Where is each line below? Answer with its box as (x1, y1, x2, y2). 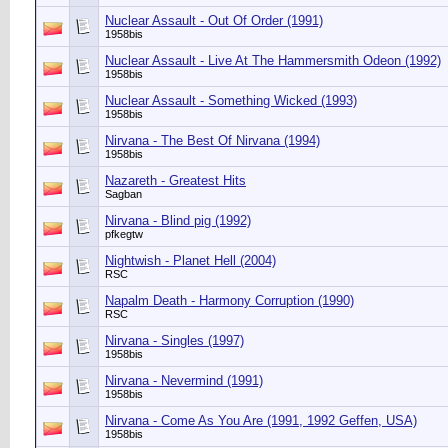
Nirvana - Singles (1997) (105, 333, 244, 348)
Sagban (105, 188, 142, 200)
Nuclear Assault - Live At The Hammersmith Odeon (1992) (105, 53, 441, 68)
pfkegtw (105, 228, 143, 240)
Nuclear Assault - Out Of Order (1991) (105, 13, 323, 28)
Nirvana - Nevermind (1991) (105, 373, 263, 388)
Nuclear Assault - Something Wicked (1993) (105, 93, 357, 108)
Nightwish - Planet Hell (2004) (105, 253, 276, 268)
